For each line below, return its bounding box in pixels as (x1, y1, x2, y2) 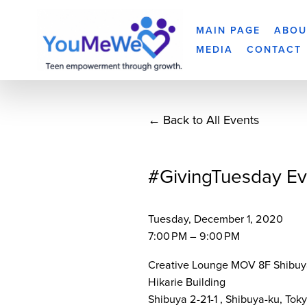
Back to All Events (163, 111, 260, 129)
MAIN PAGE (195, 23, 260, 38)
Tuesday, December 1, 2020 (147, 211, 283, 227)
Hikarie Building (147, 274, 225, 290)
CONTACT (247, 42, 302, 56)
